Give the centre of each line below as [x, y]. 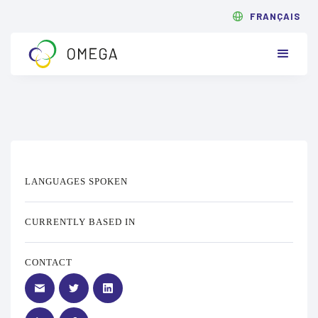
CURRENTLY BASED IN [80, 222]
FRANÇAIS [275, 16]
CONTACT [49, 262]
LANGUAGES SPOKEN [76, 181]
